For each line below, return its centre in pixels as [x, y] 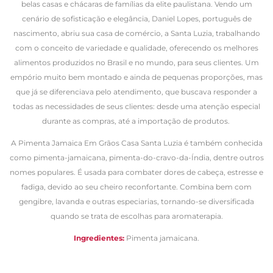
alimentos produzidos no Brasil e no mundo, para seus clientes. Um [136, 62]
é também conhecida [223, 143]
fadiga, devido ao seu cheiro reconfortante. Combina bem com [136, 186]
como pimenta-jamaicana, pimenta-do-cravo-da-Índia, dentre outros [136, 157]
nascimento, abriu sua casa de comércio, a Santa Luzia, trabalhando [136, 33]
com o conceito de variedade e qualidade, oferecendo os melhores [136, 48]
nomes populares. [44, 172]
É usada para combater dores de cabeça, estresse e [170, 172]
